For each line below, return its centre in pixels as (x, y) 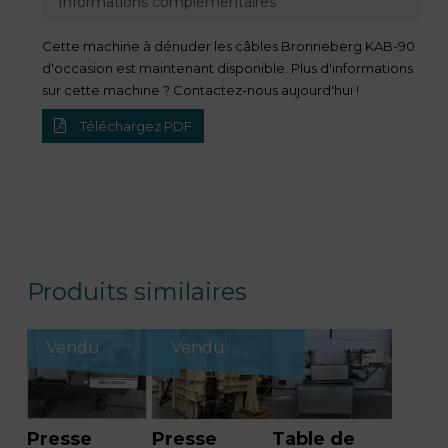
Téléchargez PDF (134, 125)
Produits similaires (136, 291)
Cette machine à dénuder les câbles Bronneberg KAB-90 (228, 45)
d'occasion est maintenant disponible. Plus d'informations (227, 67)
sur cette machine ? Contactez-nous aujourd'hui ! (200, 89)
